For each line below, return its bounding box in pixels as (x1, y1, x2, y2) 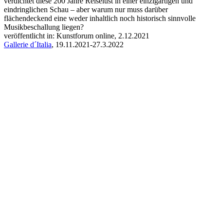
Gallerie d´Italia (4, 40, 52, 49)
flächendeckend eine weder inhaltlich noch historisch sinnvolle (4, 14, 196, 23)
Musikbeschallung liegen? (4, 23, 84, 32)
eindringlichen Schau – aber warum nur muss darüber (4, 5, 168, 14)
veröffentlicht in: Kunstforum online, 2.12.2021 (4, 32, 149, 40)
